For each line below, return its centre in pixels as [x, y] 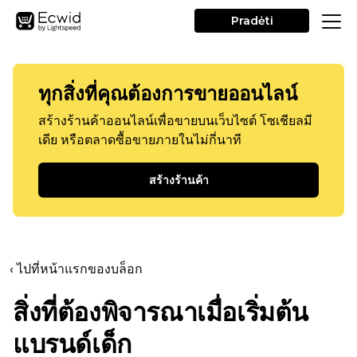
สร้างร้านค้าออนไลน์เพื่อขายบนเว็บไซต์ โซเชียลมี [175, 121]
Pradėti [252, 21]
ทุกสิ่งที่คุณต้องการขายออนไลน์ [168, 94]
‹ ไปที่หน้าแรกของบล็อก [76, 269]
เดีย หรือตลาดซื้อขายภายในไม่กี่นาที [140, 140]
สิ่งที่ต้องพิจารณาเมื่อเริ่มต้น [161, 312]
